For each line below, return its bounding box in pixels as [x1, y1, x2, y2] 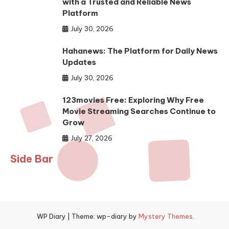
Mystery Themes [138, 212, 193, 220]
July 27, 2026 [71, 134, 113, 143]
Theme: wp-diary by [71, 212, 139, 220]
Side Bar [10, 152, 54, 165]
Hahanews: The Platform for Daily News [62, 46, 218, 56]
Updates [62, 57, 97, 67]
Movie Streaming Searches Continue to [62, 106, 216, 117]
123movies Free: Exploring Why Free [62, 95, 204, 105]
